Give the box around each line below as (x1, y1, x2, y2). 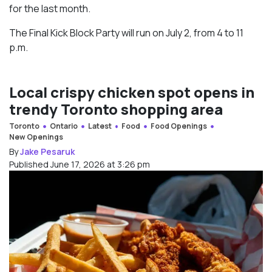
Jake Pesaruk (20, 146, 75, 158)
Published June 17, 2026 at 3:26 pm (9, 158, 150, 171)
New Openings (9, 132, 63, 143)
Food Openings (151, 121, 208, 132)
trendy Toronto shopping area (9, 99, 223, 120)
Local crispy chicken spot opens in (9, 82, 254, 103)
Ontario (49, 121, 78, 132)
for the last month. (9, 2, 90, 16)
